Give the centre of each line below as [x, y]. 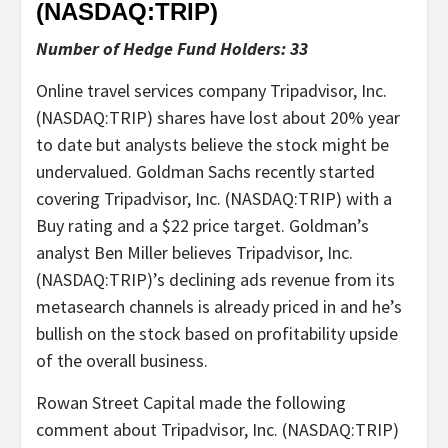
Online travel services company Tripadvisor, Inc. [211, 90]
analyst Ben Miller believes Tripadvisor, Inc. [194, 252]
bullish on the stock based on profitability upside [217, 333]
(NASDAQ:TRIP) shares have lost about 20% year [218, 117]
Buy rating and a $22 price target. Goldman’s [202, 225]
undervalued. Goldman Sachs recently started [205, 171]
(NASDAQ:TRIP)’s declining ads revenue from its [215, 279]
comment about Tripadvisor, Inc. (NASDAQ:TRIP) [217, 429]
